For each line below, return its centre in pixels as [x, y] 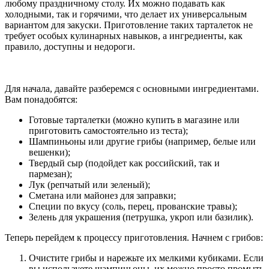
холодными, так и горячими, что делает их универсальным [126, 14]
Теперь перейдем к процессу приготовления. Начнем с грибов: [134, 238]
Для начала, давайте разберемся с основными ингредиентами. [132, 89]
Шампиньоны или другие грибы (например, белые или [142, 142]
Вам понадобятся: [41, 100]
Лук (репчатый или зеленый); [89, 185]
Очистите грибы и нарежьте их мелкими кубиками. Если [146, 258]
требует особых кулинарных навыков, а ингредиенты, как [124, 36]
